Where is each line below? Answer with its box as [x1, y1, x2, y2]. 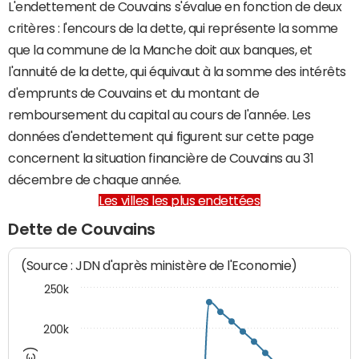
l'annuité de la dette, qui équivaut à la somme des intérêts [8, 65, 346, 78]
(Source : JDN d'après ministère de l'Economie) [21, 258, 298, 274]
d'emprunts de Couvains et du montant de [8, 87, 260, 99]
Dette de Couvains [8, 221, 155, 237]
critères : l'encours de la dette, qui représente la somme [8, 22, 338, 34]
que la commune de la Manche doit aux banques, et [8, 43, 313, 56]
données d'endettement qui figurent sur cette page [8, 130, 314, 143]
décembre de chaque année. [8, 173, 182, 186]
